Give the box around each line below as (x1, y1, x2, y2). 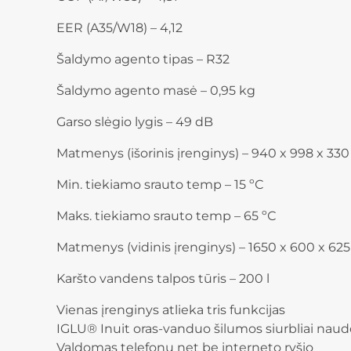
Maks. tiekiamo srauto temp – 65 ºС (56, 208, 276, 224)
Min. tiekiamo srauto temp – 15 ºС (56, 177, 263, 193)
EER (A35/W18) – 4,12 (56, 20, 183, 36)
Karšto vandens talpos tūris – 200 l (56, 271, 270, 287)
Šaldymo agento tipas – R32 (56, 52, 230, 67)
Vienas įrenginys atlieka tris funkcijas (56, 302, 285, 318)
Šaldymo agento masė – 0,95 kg (56, 83, 255, 99)
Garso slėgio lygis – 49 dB (56, 114, 213, 130)
